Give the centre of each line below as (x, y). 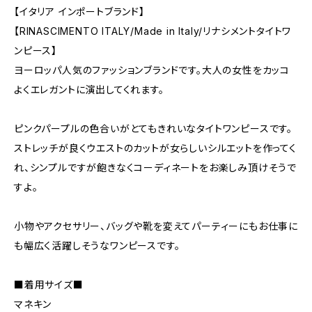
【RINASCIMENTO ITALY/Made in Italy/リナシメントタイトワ (153, 31)
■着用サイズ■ (49, 284)
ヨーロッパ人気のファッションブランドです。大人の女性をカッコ (152, 70)
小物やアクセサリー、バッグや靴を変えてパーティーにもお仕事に (156, 226)
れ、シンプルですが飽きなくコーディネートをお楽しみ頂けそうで (156, 167)
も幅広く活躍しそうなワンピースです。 (97, 245)
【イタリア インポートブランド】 (79, 11)
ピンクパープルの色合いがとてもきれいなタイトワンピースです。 (154, 128)
